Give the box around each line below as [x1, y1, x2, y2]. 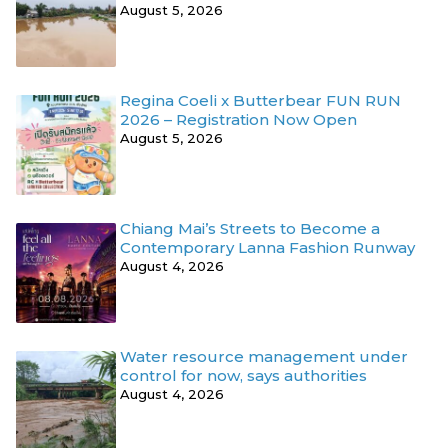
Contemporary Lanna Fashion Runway [120, 238, 415, 258]
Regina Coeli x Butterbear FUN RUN [120, 91, 401, 111]
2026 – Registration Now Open [120, 110, 357, 130]
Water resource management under [120, 347, 408, 367]
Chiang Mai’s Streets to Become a [120, 219, 380, 239]
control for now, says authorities [120, 366, 371, 386]
